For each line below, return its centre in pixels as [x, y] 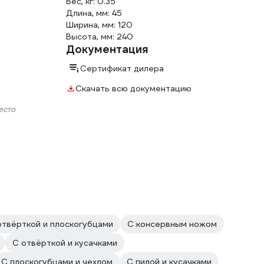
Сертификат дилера [122, 68]
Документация [107, 49]
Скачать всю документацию [133, 88]
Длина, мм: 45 [94, 13]
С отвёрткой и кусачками [65, 243]
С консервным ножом [172, 224]
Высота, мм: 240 [100, 37]
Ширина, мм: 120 [99, 25]
